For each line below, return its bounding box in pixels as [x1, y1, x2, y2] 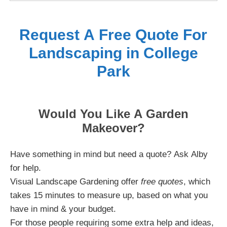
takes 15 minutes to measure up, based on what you [10, 190, 208, 200]
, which [183, 176, 210, 186]
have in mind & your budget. [10, 204, 119, 214]
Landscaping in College [28, 44, 198, 61]
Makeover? [82, 121, 145, 135]
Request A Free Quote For [19, 26, 208, 43]
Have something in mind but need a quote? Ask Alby [10, 149, 208, 159]
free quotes [141, 176, 183, 186]
